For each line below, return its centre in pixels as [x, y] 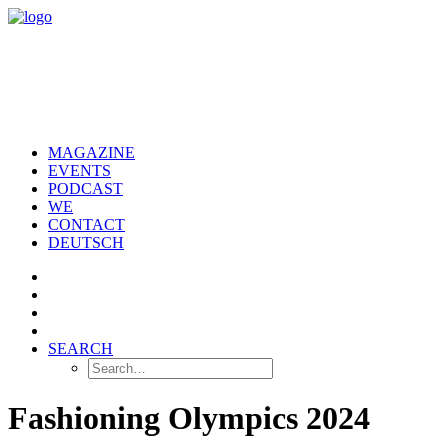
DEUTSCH [86, 242]
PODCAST [85, 188]
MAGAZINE [91, 152]
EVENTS [79, 170]
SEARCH [80, 348]
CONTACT [86, 224]
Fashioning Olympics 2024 [189, 418]
